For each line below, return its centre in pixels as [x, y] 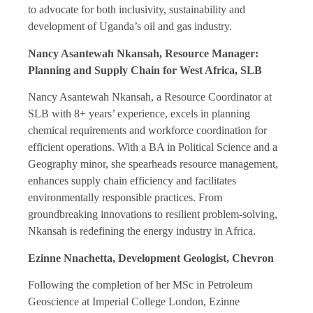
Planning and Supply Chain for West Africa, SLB [145, 70]
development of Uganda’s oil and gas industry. [130, 27]
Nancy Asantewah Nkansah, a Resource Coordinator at [150, 97]
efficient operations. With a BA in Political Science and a [153, 147]
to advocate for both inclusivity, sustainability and [137, 10]
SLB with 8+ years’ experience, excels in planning [139, 114]
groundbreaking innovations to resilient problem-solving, [153, 214]
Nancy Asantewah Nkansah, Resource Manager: [143, 53]
